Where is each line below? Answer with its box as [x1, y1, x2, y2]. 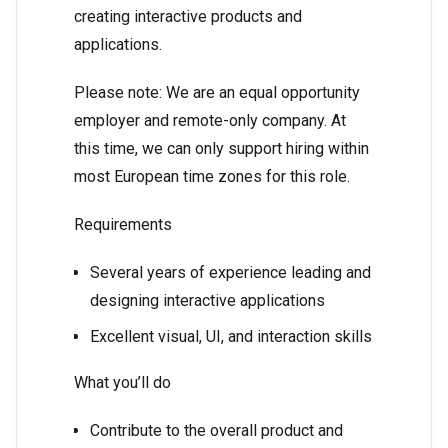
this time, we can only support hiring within [74, 139, 369, 159]
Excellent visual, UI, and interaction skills [90, 327, 372, 347]
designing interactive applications [90, 291, 325, 311]
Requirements [74, 215, 172, 235]
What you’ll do [74, 373, 171, 393]
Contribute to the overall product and [90, 421, 343, 441]
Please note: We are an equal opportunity [74, 83, 360, 103]
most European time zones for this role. [74, 167, 350, 187]
